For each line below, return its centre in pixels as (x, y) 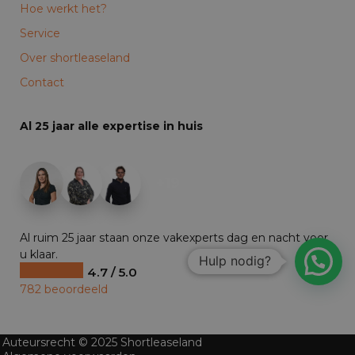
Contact (42, 82)
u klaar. (39, 254)
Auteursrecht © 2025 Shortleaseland (102, 342)
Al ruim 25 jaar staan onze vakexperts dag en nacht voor (174, 237)
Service (40, 33)
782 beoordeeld (64, 289)
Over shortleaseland (75, 57)
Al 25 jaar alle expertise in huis (111, 126)
